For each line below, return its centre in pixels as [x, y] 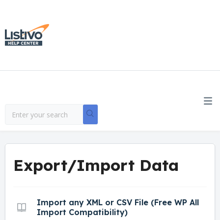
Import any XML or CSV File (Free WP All [118, 202]
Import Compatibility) [82, 212]
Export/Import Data [96, 165]
